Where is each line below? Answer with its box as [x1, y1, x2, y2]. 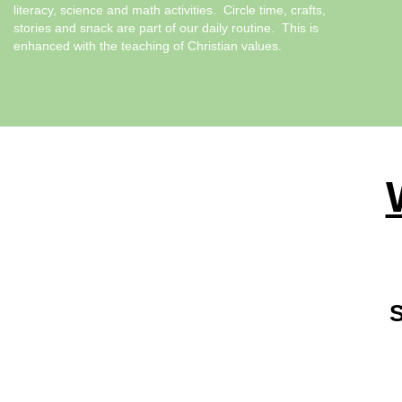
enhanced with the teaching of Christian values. [13, 39, 282, 54]
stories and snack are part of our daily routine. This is [13, 21, 319, 36]
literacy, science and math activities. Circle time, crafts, [13, 3, 326, 18]
